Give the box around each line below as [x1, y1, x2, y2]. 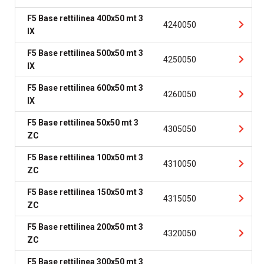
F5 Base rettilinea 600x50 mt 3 [27, 83, 143, 93]
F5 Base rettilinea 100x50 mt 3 [27, 153, 143, 162]
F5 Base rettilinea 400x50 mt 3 [27, 14, 143, 23]
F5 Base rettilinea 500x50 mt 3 [27, 48, 143, 58]
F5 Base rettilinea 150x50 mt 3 [27, 187, 143, 197]
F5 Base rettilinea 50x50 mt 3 [27, 118, 138, 127]
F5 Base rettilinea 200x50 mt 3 [27, 222, 143, 232]
